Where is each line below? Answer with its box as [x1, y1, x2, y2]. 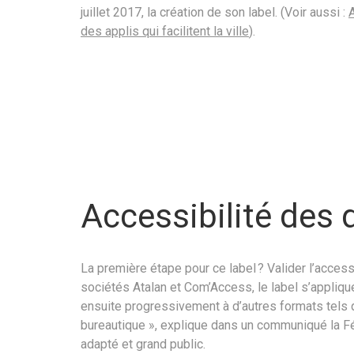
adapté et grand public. [81, 337, 205, 352]
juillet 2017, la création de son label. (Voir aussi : [81, 4, 348, 20]
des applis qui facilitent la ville [81, 23, 249, 39]
